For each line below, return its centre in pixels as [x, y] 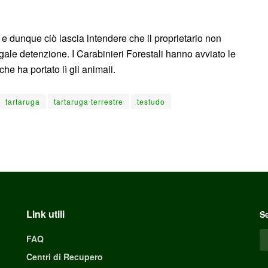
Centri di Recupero [65, 256]
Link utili [45, 214]
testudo [151, 101]
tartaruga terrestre [89, 101]
